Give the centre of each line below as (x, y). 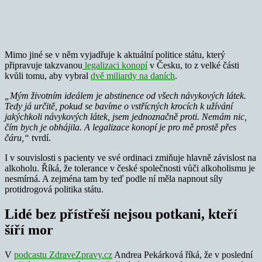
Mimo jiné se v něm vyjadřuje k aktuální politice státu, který (115, 54)
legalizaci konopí (115, 65)
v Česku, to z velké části (193, 65)
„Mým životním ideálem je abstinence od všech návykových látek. (125, 95)
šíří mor (29, 230)
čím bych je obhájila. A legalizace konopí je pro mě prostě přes (120, 127)
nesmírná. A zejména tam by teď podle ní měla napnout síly (114, 178)
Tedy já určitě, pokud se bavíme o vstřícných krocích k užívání (119, 106)
